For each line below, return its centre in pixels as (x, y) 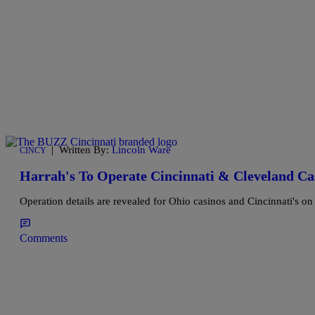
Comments (44, 238)
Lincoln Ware (141, 150)
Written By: (85, 150)
